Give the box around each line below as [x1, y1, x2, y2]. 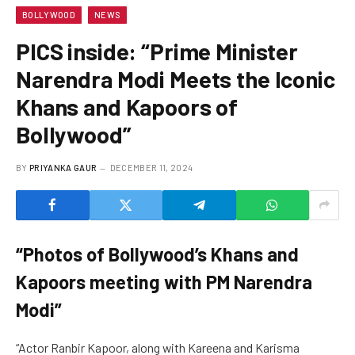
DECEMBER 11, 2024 [109, 162, 193, 173]
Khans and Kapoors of [16, 92, 239, 120]
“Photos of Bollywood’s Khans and [16, 242, 299, 265]
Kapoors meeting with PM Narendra [16, 269, 312, 293]
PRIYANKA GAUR [29, 162, 97, 173]
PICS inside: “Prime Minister [16, 36, 298, 65]
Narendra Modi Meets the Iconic [16, 64, 335, 93]
